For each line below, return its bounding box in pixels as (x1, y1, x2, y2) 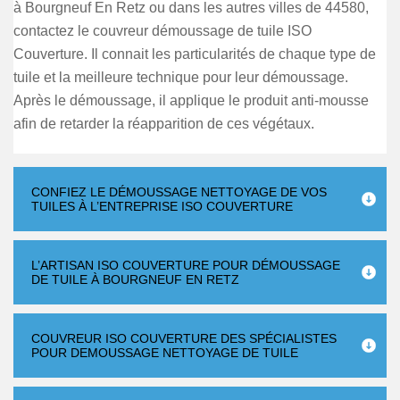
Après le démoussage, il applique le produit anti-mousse (13, 93, 369, 108)
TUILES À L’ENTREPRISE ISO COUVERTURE (31, 199, 293, 213)
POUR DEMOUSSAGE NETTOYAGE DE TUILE (31, 346, 298, 360)
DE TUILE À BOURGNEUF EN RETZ (31, 272, 239, 287)
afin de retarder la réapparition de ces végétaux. (13, 116, 314, 131)
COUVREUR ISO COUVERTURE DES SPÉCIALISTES (31, 331, 337, 346)
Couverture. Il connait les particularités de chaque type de (13, 46, 376, 62)
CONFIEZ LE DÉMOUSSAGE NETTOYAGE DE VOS (31, 185, 327, 199)
